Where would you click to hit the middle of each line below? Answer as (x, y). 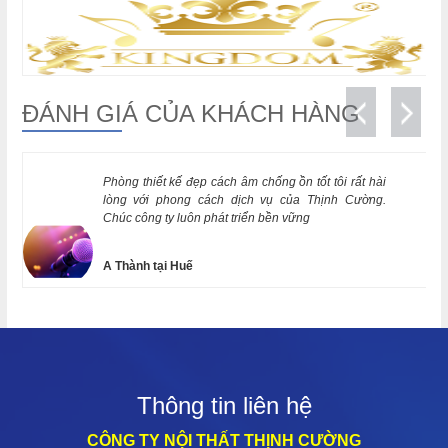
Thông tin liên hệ (224, 406)
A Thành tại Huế (147, 266)
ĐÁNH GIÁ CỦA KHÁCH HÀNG (190, 114)
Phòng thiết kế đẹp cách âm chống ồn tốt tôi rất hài (244, 182)
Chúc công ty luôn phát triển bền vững (206, 218)
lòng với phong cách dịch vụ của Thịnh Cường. (244, 200)
